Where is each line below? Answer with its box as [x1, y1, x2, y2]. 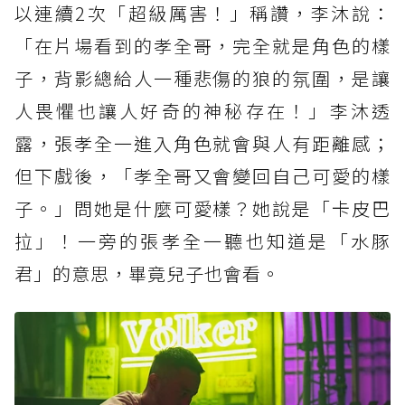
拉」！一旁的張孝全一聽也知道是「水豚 [14, 228, 391, 255]
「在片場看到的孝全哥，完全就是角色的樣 [14, 33, 391, 60]
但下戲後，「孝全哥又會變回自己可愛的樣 [14, 163, 391, 190]
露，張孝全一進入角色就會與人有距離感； [14, 130, 391, 157]
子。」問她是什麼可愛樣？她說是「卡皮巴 [14, 195, 391, 222]
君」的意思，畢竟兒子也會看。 [14, 260, 280, 287]
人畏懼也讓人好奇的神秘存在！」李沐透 [14, 98, 391, 125]
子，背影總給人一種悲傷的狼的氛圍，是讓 [14, 65, 391, 92]
